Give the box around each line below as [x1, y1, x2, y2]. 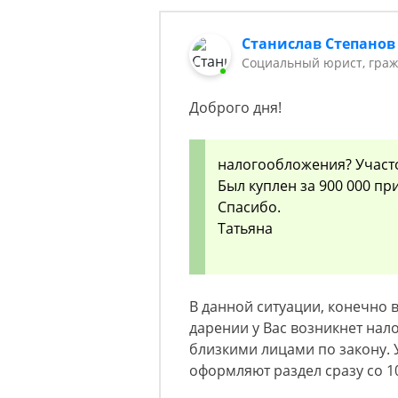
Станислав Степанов [242, 34, 396, 53]
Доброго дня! [189, 98, 282, 118]
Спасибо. [218, 197, 281, 218]
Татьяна [218, 219, 273, 239]
